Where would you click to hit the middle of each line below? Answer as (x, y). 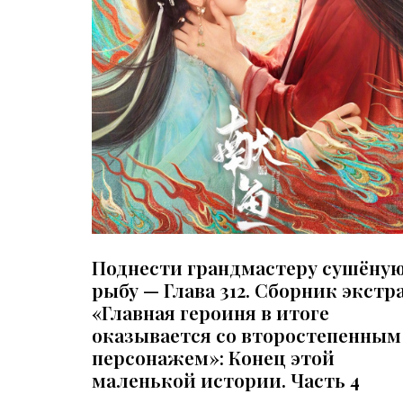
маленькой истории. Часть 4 (226, 380)
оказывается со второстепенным (246, 335)
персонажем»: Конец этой (213, 358)
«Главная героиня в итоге (210, 313)
